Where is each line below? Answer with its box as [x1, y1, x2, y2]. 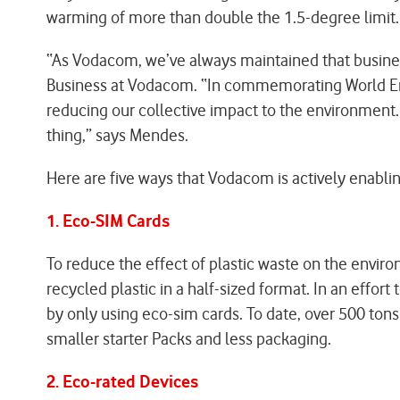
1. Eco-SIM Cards [46, 211, 170, 231]
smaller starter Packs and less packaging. [46, 329, 331, 349]
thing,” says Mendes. [46, 125, 188, 146]
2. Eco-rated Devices [46, 371, 198, 392]
